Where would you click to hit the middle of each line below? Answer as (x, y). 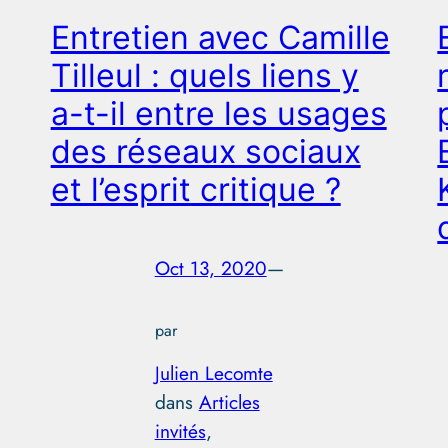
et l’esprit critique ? (195, 189)
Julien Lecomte (213, 372)
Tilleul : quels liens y (204, 75)
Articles (229, 401)
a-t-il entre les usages (218, 113)
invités (180, 430)
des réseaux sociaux (205, 151)
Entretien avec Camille (220, 37)
